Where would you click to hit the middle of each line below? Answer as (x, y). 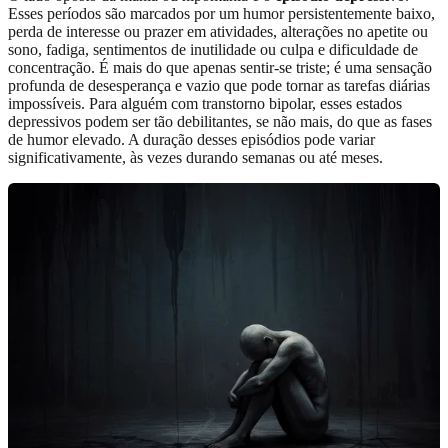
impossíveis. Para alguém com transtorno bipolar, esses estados (205, 104)
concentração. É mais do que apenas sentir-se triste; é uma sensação (220, 68)
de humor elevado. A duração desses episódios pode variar (191, 140)
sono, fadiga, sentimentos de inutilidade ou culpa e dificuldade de (213, 50)
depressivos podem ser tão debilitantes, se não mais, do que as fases (220, 122)
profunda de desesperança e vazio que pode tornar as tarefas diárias (219, 86)
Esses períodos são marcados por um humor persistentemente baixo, (221, 14)
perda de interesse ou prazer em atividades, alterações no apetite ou (218, 32)
